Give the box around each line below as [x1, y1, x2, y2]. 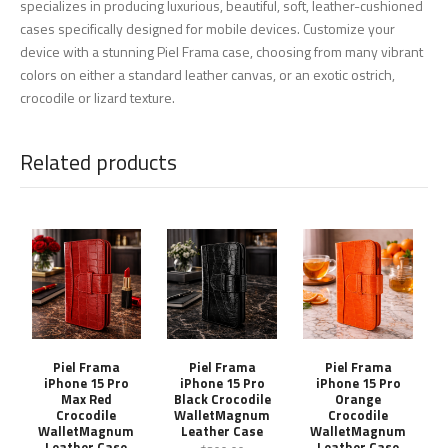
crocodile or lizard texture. [20, 86, 175, 108]
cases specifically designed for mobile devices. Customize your [20, 17, 395, 39]
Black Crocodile [173, 388, 271, 409]
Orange [335, 388, 382, 409]
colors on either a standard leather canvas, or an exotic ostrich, [20, 63, 395, 85]
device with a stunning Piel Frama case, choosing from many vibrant [20, 40, 423, 62]
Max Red [60, 388, 112, 409]
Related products [20, 145, 177, 178]
